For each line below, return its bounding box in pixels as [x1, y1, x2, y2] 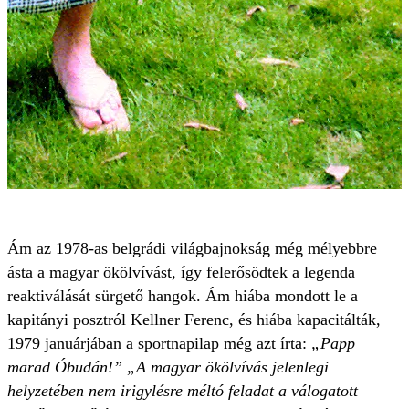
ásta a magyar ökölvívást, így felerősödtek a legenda [7, 263, 355, 282]
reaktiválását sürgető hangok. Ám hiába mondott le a [7, 287, 358, 306]
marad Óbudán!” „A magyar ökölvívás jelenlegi [7, 358, 329, 377]
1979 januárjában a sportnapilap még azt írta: [7, 334, 311, 353]
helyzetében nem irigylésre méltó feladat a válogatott [7, 382, 358, 401]
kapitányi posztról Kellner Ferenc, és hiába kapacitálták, [7, 310, 381, 330]
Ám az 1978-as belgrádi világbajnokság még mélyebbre [7, 239, 377, 258]
